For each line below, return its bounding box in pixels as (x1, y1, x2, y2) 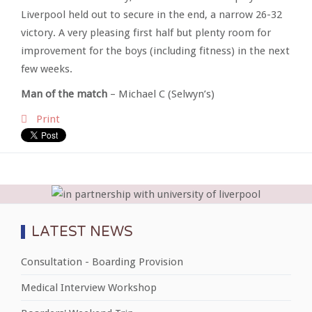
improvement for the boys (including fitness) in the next (21, 45, 290, 57)
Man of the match (21, 88, 107, 100)
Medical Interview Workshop (21, 281, 157, 294)
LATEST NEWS (31, 223, 133, 240)
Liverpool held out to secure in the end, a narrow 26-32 (21, 8, 282, 21)
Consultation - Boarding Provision (21, 255, 183, 268)
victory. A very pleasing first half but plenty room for (21, 26, 271, 39)
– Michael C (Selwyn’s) (107, 88, 214, 100)
